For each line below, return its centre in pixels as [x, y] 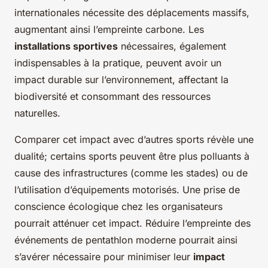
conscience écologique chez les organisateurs [118, 206]
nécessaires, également [172, 46]
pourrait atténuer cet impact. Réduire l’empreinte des [133, 223]
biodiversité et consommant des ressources [112, 96]
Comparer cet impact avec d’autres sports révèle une [134, 139]
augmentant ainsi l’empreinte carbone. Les [109, 29]
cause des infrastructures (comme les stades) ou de [131, 173]
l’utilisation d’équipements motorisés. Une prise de [127, 189]
